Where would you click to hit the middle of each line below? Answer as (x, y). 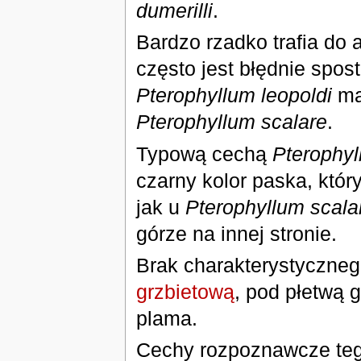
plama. (166, 318)
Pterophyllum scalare (231, 122)
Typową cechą (204, 154)
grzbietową (185, 291)
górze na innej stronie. (236, 233)
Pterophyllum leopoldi (234, 95)
